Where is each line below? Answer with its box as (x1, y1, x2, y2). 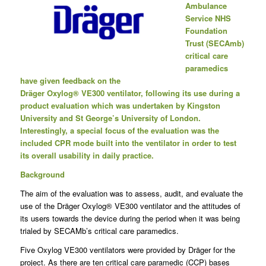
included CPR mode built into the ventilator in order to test (20, 137, 236, 148)
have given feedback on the (20, 74, 121, 86)
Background (20, 168, 65, 180)
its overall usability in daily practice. (20, 149, 154, 161)
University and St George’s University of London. (20, 112, 201, 123)
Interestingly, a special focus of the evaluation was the (20, 124, 219, 136)
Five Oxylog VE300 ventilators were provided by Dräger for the (20, 243, 235, 255)
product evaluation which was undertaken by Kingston (20, 99, 220, 111)
